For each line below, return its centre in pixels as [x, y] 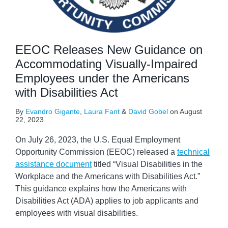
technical [193, 152]
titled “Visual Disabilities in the [147, 164]
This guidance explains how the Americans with [101, 189]
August [191, 111]
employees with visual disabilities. [77, 213]
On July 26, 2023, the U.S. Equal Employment [98, 140]
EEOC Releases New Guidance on [109, 50]
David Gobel [148, 111]
